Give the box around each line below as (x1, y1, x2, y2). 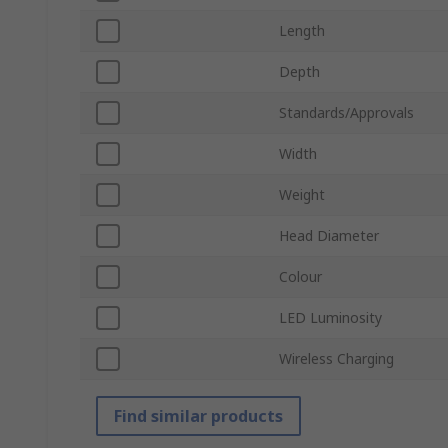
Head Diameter (279, 226, 379, 246)
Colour (279, 267, 322, 287)
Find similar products (114, 405, 283, 428)
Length (279, 21, 325, 41)
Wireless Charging (279, 349, 394, 369)
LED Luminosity (279, 308, 382, 328)
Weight (279, 185, 325, 205)
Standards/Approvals (279, 103, 414, 123)
